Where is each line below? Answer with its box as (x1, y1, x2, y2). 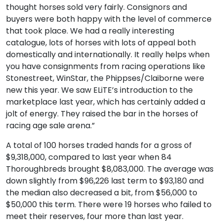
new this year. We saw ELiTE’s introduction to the (6, 84, 193, 96)
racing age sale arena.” (6, 120, 95, 131)
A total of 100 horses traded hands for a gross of (6, 140, 192, 151)
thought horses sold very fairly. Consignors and (6, 1, 187, 13)
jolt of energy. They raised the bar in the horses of (6, 108, 198, 119)
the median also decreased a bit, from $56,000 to (6, 187, 197, 198)
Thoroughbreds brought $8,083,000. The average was (6, 163, 214, 175)
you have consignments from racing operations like (6, 61, 205, 72)
